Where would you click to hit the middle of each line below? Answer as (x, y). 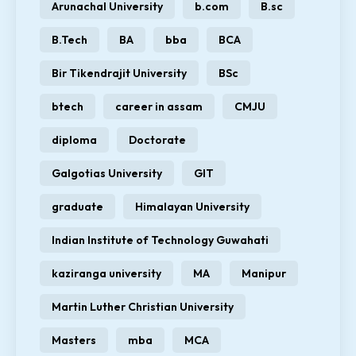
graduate (77, 207)
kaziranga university (106, 274)
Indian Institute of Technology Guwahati (160, 240)
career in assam (159, 107)
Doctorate (157, 140)
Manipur (264, 274)
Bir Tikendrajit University (119, 74)
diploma (74, 140)
